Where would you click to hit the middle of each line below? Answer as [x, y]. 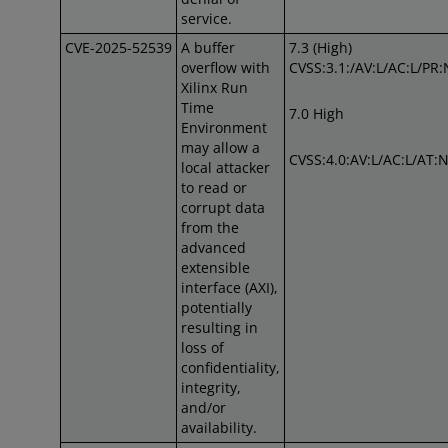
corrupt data [223, 207]
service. [206, 18]
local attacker [225, 167]
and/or [203, 407]
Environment [224, 127]
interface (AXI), [229, 287]
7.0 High [316, 113]
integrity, [211, 387]
